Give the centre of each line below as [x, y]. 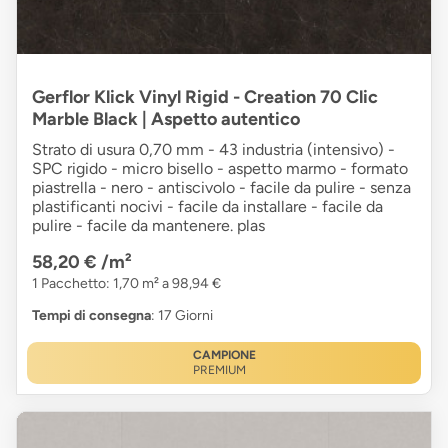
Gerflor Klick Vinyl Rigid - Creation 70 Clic [205, 97]
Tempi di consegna [91, 316]
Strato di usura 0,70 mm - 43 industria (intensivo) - [213, 150]
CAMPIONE [224, 355]
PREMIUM [219, 370]
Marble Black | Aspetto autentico [166, 119]
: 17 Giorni [182, 316]
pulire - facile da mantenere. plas [148, 226]
